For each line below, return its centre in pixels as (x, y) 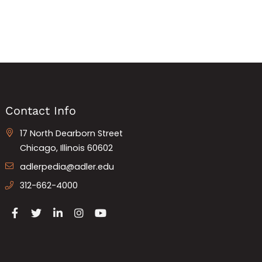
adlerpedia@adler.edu (67, 166)
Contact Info (41, 111)
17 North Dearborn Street (72, 133)
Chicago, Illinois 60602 (67, 148)
